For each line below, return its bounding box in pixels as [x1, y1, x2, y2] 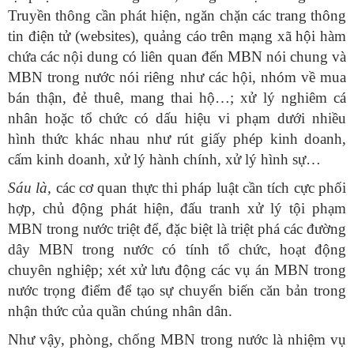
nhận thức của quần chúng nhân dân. [8, 303, 232, 320]
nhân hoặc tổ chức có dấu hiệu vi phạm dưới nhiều [8, 110, 346, 127]
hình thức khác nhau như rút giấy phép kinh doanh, [8, 130, 346, 148]
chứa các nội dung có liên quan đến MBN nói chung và [8, 48, 346, 66]
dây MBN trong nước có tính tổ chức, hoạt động [8, 241, 346, 258]
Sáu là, [8, 179, 52, 197]
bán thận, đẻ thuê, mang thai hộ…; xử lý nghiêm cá [8, 89, 346, 107]
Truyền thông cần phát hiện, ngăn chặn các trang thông [8, 7, 346, 24]
